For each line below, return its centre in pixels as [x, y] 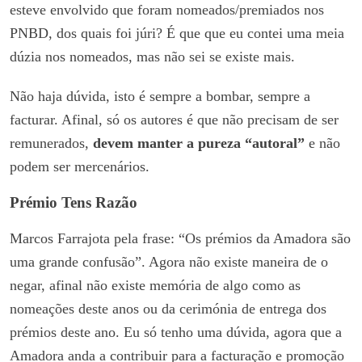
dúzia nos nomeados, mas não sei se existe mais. [152, 56]
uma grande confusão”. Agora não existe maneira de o [169, 261]
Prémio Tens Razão [74, 202]
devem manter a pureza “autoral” [199, 143]
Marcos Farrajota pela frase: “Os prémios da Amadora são [180, 238]
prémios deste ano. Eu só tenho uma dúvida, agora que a [176, 332]
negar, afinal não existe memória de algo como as [155, 285]
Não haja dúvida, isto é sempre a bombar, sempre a [160, 96]
